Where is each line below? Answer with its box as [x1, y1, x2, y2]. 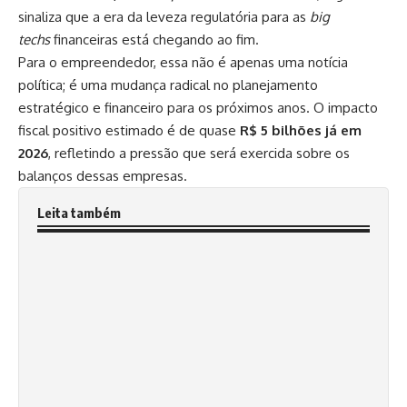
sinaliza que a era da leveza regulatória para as [18, 8, 310, 25]
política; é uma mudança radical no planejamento [18, 76, 318, 94]
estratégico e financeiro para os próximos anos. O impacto [18, 99, 378, 116]
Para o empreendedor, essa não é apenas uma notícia [18, 54, 348, 71]
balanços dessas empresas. [18, 167, 187, 184]
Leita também [37, 204, 121, 221]
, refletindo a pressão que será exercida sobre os [48, 144, 350, 162]
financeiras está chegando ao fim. [50, 31, 259, 48]
